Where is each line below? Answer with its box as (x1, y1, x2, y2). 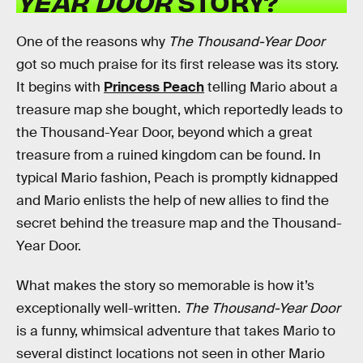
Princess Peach (104, 78, 204, 96)
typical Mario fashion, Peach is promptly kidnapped (16, 169, 338, 186)
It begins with (16, 78, 104, 96)
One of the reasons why (16, 32, 169, 50)
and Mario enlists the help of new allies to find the (16, 191, 329, 209)
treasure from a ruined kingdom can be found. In (16, 146, 321, 164)
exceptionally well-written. (16, 300, 181, 318)
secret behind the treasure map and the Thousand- (16, 214, 342, 232)
